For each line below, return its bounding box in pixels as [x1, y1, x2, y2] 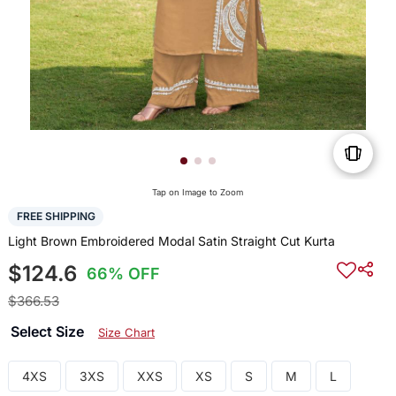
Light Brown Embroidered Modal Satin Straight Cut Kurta [7, 232, 335, 248]
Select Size [10, 322, 88, 340]
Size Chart [97, 324, 155, 339]
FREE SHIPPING [16, 209, 95, 224]
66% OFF [87, 263, 161, 283]
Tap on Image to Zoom [152, 187, 244, 198]
